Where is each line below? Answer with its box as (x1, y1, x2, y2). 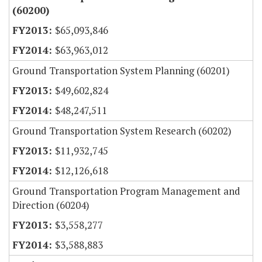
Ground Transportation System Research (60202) (12, 124, 232, 138)
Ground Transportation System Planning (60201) (12, 64, 230, 78)
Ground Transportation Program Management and (12, 184, 240, 198)
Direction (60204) (12, 198, 89, 212)
